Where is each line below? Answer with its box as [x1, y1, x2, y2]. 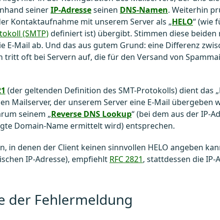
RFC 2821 [110, 154, 143, 165]
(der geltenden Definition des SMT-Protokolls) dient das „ [5, 85, 219, 96]
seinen [91, 4, 120, 16]
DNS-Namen [120, 4, 168, 16]
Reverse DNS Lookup [51, 109, 132, 120]
